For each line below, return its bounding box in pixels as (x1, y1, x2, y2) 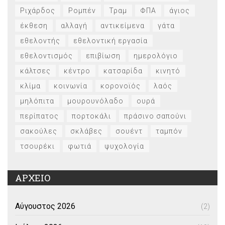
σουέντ (116, 127, 143, 135)
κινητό (156, 66, 180, 75)
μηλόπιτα (20, 96, 54, 105)
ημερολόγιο (134, 51, 178, 60)
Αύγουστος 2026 (15, 201, 75, 211)
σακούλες (20, 127, 57, 135)
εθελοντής (20, 36, 60, 45)
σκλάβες (70, 127, 102, 135)
